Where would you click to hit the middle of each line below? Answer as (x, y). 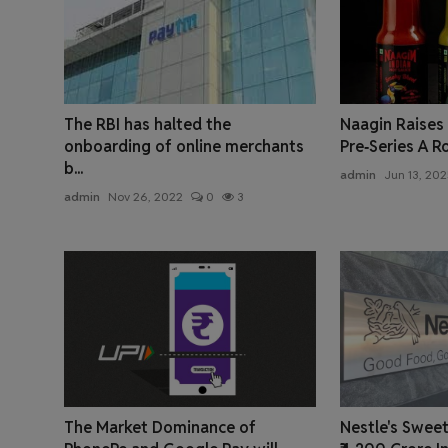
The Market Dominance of (160, 427)
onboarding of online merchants (184, 147)
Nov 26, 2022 (145, 197)
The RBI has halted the (147, 125)
